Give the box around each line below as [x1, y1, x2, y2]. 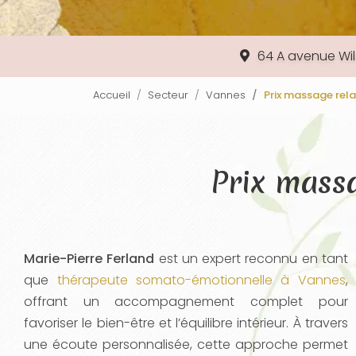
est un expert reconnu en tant [154, 250, 348, 268]
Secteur [148, 87, 188, 103]
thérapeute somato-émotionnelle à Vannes [56, 271, 346, 289]
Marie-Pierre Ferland [24, 250, 155, 268]
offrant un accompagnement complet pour [24, 292, 348, 311]
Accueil [93, 87, 130, 103]
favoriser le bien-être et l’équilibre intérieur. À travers [24, 314, 348, 332]
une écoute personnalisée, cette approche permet [24, 335, 348, 354]
